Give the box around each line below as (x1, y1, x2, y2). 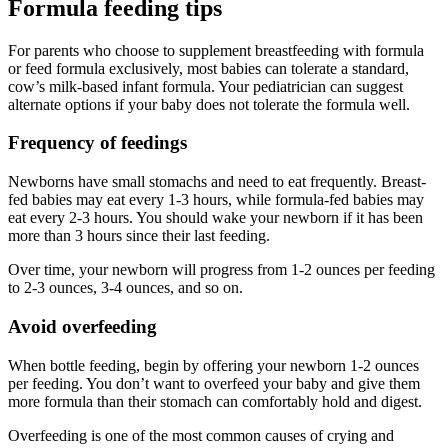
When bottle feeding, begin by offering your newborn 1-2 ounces (8, 356, 419, 374)
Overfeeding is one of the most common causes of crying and (8, 426, 394, 444)
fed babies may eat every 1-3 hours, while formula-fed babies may (8, 191, 424, 209)
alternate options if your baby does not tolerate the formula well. (8, 95, 414, 113)
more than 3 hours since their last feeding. (8, 227, 270, 245)
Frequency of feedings (8, 132, 187, 154)
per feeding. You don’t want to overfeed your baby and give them (8, 374, 420, 392)
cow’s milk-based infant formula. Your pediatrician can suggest (8, 77, 403, 95)
